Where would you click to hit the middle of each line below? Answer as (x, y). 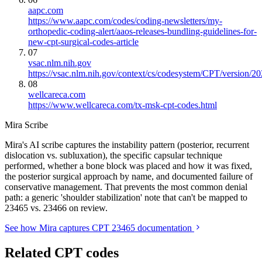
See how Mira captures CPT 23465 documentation (99, 228)
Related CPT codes (62, 253)
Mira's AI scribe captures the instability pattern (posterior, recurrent (127, 145)
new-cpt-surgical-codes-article (83, 42)
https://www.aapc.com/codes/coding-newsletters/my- (125, 21)
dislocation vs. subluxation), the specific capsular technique (113, 156)
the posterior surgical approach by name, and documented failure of (129, 177)
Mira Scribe (26, 125)
